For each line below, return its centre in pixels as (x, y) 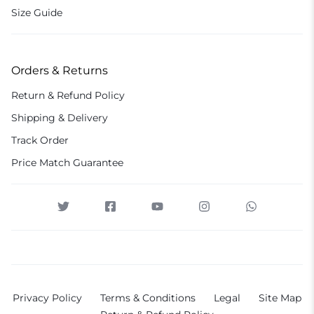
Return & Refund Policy (68, 95)
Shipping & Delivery (60, 117)
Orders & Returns (60, 70)
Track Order (40, 140)
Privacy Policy (47, 298)
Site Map (280, 298)
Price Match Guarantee (67, 162)
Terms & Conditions (148, 298)
